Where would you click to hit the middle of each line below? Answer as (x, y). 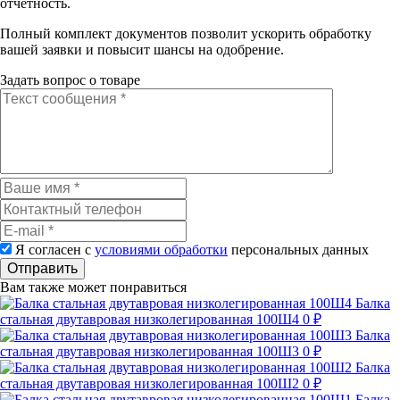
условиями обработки (161, 250)
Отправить (42, 269)
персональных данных (298, 250)
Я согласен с (55, 250)
